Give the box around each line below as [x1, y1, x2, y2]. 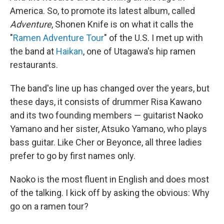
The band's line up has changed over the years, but [10, 83, 209, 94]
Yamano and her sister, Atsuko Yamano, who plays [10, 123, 207, 134]
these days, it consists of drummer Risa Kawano [10, 96, 201, 107]
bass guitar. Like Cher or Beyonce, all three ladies [10, 137, 202, 148]
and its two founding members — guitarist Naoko [10, 110, 203, 121]
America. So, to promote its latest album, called [10, 5, 195, 16]
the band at [10, 46, 56, 57]
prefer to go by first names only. [10, 150, 135, 161]
